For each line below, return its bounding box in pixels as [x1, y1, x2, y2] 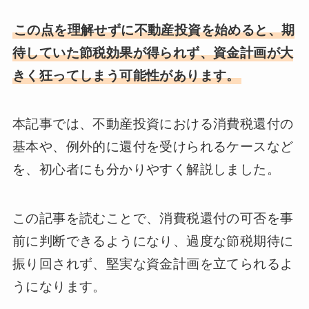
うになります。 [12, 279, 106, 295]
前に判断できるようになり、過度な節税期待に [12, 234, 294, 249]
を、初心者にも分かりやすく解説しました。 [12, 162, 280, 177]
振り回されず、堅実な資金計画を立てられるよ [12, 257, 294, 272]
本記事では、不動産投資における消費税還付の [12, 117, 294, 132]
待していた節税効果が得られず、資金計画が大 [12, 45, 294, 60]
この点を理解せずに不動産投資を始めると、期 [13, 22, 295, 37]
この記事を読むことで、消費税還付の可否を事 [12, 211, 294, 226]
